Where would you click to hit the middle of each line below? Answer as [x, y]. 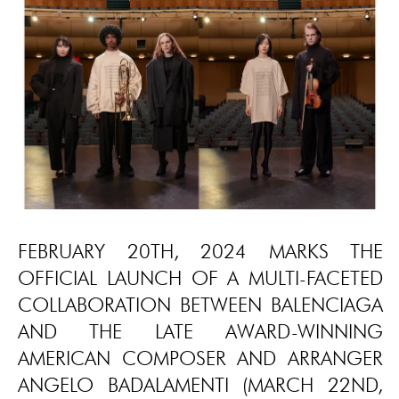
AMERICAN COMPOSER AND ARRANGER [200, 358]
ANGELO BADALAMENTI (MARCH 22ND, [200, 385]
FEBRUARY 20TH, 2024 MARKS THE [200, 251]
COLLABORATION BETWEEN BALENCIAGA [200, 305]
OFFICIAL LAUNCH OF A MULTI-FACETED [200, 278]
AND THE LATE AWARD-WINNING [200, 331]
